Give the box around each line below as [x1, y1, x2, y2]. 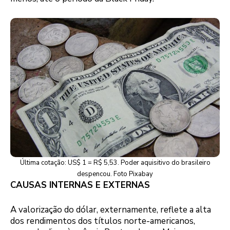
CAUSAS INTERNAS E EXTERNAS [10, 179, 150, 191]
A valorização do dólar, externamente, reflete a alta [10, 203, 211, 216]
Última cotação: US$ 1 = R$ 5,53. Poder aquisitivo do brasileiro [20, 158, 210, 168]
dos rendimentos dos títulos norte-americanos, [10, 215, 195, 227]
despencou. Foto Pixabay [77, 169, 153, 179]
